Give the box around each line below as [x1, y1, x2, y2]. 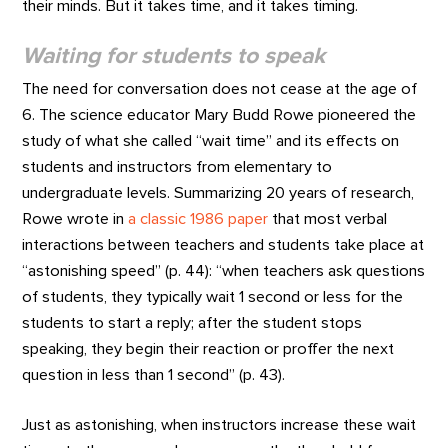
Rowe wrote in [22, 210, 129, 227]
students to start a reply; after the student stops [22, 314, 363, 331]
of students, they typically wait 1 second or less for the [22, 288, 404, 305]
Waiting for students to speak [22, 45, 326, 69]
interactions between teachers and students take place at [22, 236, 425, 253]
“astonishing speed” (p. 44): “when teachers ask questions [22, 262, 426, 279]
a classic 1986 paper [128, 210, 269, 227]
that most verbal [268, 210, 388, 227]
